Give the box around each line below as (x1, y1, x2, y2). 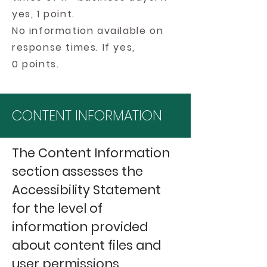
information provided (12, 218, 148, 235)
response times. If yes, (12, 41, 135, 54)
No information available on (12, 24, 164, 38)
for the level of (12, 200, 103, 217)
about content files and (12, 237, 161, 254)
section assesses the (12, 163, 143, 180)
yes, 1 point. (12, 7, 75, 21)
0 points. (12, 57, 60, 71)
